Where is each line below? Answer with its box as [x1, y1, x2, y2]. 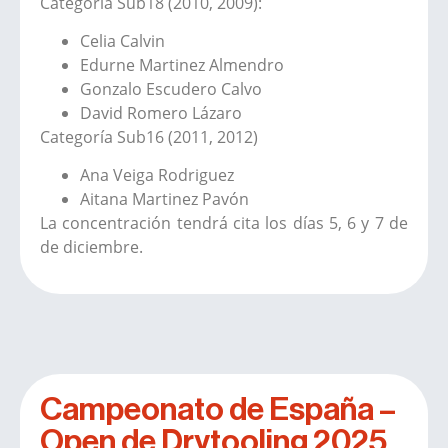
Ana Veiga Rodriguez [80, 164, 234, 187]
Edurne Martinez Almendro [80, 54, 284, 77]
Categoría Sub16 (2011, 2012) [40, 126, 258, 149]
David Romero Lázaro [80, 102, 242, 125]
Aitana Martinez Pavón [80, 188, 249, 211]
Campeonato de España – [40, 393, 396, 426]
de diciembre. [40, 236, 143, 259]
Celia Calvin [80, 30, 165, 53]
